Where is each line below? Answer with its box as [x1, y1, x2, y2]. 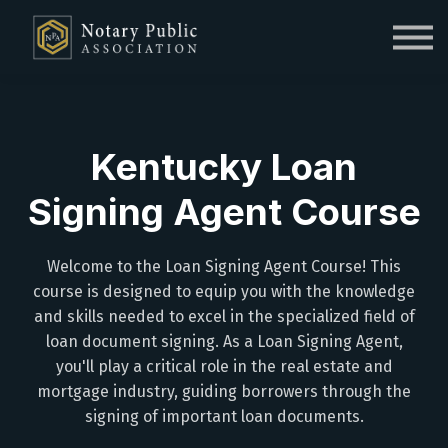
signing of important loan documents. [84, 406, 364, 426]
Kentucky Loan [91, 143, 357, 189]
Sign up [186, 39, 262, 66]
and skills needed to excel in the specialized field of [33, 306, 415, 326]
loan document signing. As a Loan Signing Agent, [45, 331, 403, 351]
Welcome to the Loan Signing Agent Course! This [47, 256, 401, 276]
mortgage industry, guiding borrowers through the [37, 381, 411, 401]
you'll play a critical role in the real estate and [55, 356, 393, 376]
